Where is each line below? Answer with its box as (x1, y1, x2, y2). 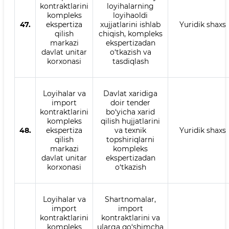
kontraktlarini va (101, 213, 160, 222)
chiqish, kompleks (98, 29, 163, 38)
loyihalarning (107, 2, 154, 11)
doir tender (110, 98, 150, 107)
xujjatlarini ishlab (100, 20, 161, 29)
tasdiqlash (112, 57, 149, 66)
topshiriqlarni (106, 135, 154, 144)
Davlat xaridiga (103, 89, 157, 98)
